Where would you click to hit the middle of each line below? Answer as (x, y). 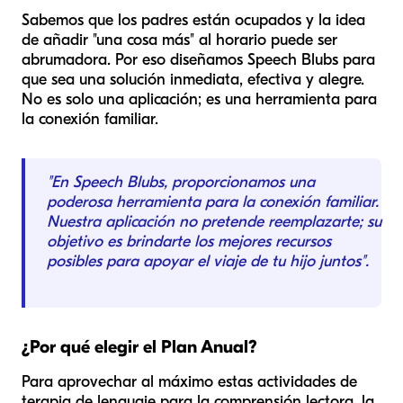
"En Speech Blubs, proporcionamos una (181, 183)
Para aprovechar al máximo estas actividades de (189, 382)
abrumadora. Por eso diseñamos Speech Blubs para (198, 60)
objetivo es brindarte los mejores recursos (189, 242)
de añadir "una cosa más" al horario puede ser (179, 40)
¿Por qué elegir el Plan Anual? (139, 347)
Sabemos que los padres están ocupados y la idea (193, 21)
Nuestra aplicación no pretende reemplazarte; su (214, 222)
